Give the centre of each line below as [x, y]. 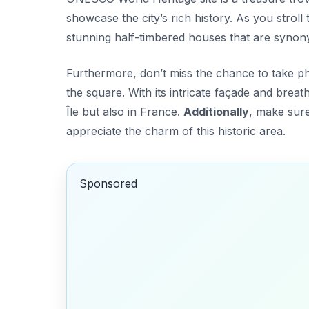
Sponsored [108, 184]
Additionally [216, 111]
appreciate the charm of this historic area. [176, 131]
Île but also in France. [125, 111]
